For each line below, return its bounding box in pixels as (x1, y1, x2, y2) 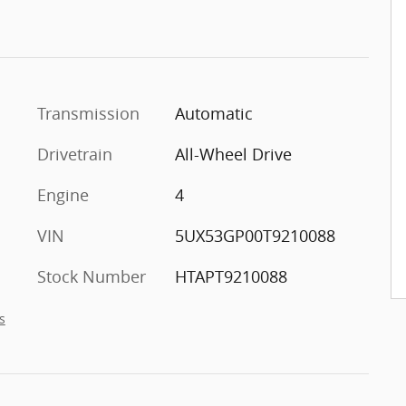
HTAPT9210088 (174, 265, 287, 287)
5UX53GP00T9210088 (174, 224, 335, 246)
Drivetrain (37, 142, 112, 165)
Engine (37, 183, 89, 206)
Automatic (174, 101, 253, 124)
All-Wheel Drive (174, 142, 292, 165)
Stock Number (37, 265, 146, 287)
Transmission (37, 101, 140, 124)
